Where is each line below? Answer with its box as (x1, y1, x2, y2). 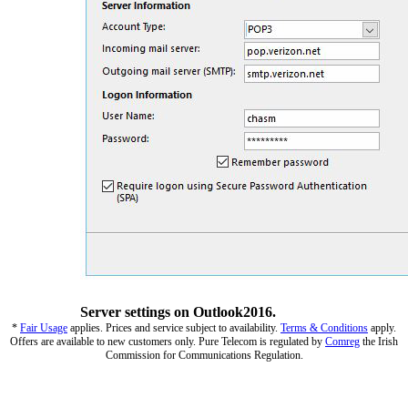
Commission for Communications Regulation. (105, 348, 303, 362)
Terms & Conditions (280, 321, 368, 334)
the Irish (360, 334, 398, 348)
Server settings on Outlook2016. (80, 303, 276, 320)
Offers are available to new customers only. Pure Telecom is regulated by (10, 334, 325, 348)
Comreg (325, 334, 360, 348)
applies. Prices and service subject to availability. (67, 321, 280, 334)
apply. (368, 321, 396, 334)
